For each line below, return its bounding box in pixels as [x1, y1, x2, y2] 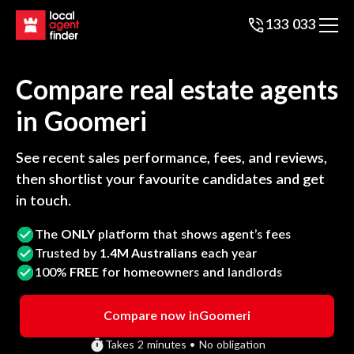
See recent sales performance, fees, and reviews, [16, 152, 327, 166]
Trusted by [35, 247, 100, 260]
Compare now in [104, 310, 199, 322]
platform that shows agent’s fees [95, 228, 291, 241]
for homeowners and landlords [99, 265, 282, 279]
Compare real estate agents [16, 78, 338, 105]
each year [198, 247, 257, 260]
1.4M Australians [100, 247, 198, 260]
